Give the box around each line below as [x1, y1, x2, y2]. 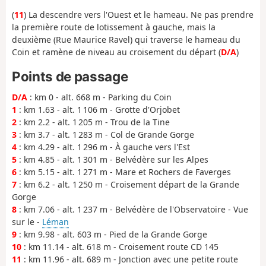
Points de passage [12, 68, 128, 84]
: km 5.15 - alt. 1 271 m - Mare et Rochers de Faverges [17, 166, 231, 178]
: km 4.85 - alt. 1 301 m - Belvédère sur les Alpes [17, 154, 208, 166]
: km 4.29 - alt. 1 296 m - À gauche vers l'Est [17, 141, 190, 153]
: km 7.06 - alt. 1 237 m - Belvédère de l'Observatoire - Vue [17, 204, 248, 216]
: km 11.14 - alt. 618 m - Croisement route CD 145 [21, 241, 218, 253]
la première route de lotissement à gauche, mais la [12, 21, 216, 33]
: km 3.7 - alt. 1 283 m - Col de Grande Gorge [17, 129, 194, 141]
